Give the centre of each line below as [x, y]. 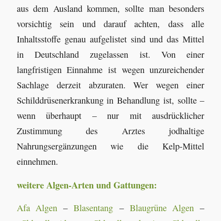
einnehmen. [37, 162]
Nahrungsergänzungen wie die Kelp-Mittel [110, 146]
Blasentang [93, 208]
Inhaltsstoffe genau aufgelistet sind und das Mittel [110, 39]
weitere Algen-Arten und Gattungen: [87, 184]
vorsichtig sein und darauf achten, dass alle [110, 24]
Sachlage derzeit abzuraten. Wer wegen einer [110, 85]
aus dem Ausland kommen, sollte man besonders [110, 9]
